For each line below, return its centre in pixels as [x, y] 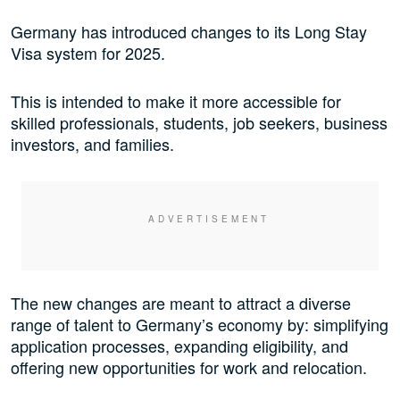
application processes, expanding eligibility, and [179, 346]
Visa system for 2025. [88, 53]
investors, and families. [92, 144]
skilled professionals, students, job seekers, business [199, 123]
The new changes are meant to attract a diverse [181, 303]
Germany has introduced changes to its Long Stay [189, 32]
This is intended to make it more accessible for [176, 101]
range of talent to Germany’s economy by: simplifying [200, 325]
